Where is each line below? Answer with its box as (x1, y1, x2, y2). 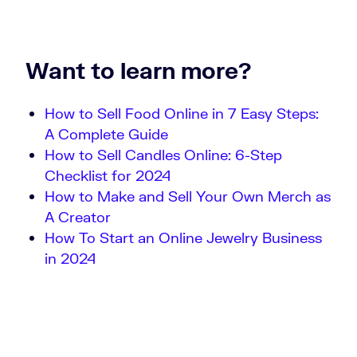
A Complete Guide (45, 124, 168, 143)
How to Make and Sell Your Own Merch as (45, 186, 331, 205)
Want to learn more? (25, 56, 252, 84)
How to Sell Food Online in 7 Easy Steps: (45, 104, 319, 122)
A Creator (45, 207, 111, 226)
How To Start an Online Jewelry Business (45, 228, 322, 246)
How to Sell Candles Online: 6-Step (45, 145, 282, 163)
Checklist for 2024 (45, 166, 171, 184)
